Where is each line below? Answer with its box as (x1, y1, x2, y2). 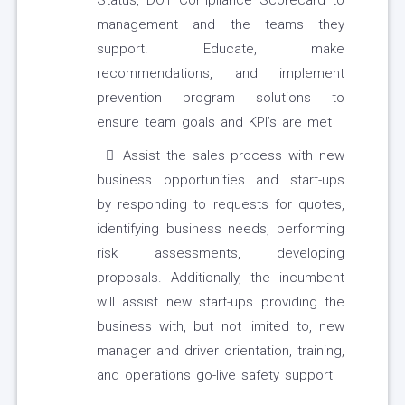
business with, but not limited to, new (97, 318, 344, 335)
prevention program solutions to (97, 89, 344, 107)
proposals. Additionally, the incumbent (97, 269, 344, 287)
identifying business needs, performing (97, 221, 344, 238)
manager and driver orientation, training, (97, 343, 344, 360)
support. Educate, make (97, 41, 344, 58)
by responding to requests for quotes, (97, 196, 344, 213)
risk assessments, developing (97, 245, 344, 262)
